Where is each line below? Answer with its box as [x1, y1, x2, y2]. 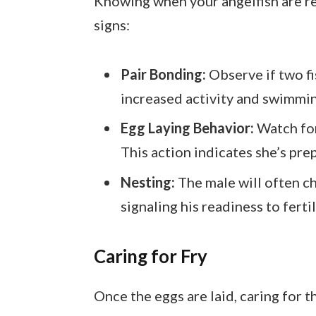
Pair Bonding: [120, 65, 206, 83]
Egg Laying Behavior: [120, 119, 254, 137]
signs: [93, 16, 130, 34]
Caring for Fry [93, 245, 207, 267]
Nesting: [120, 174, 175, 191]
